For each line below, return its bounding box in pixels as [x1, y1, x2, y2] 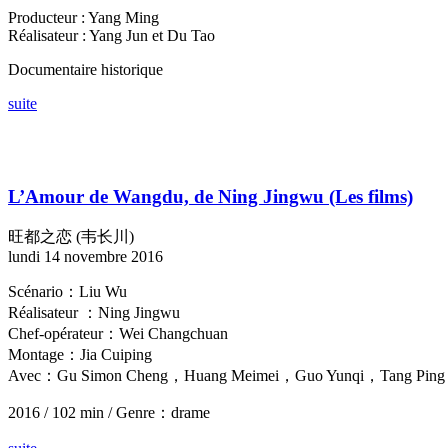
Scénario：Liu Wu [8, 282, 127, 300]
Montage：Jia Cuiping [8, 345, 152, 363]
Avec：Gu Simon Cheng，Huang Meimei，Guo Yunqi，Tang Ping [8, 366, 445, 384]
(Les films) [329, 186, 413, 208]
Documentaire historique [8, 61, 163, 79]
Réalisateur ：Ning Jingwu [8, 303, 180, 321]
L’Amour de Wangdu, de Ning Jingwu [8, 186, 329, 208]
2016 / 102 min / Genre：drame [8, 403, 210, 421]
